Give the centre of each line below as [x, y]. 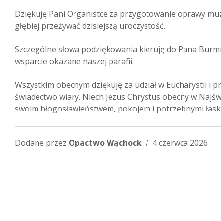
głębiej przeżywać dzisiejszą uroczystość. [90, 26]
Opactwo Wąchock [105, 143]
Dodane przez [42, 143]
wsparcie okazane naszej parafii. [74, 61]
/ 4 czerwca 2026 [175, 143]
